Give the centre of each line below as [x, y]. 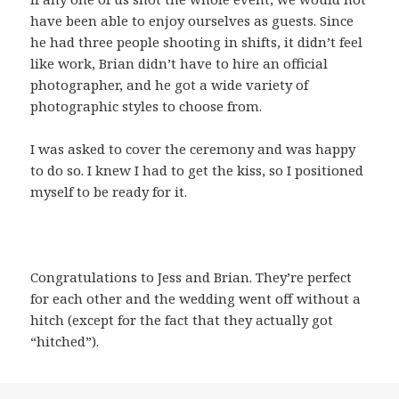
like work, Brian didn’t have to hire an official [179, 64]
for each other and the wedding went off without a [196, 299]
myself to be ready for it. [109, 192]
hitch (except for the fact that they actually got [182, 320]
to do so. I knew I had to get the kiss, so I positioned [197, 171]
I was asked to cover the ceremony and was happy [193, 149]
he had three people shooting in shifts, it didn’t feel [197, 42]
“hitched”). [65, 342]
